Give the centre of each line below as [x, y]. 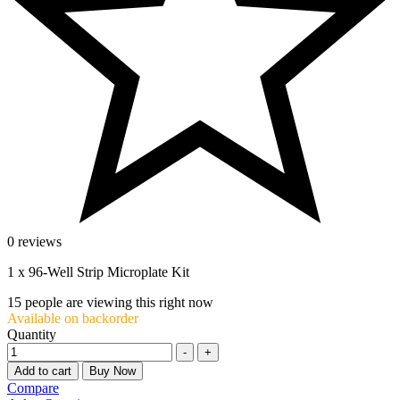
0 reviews [34, 241]
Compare [33, 387]
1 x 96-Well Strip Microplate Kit [98, 271]
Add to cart [43, 371]
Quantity [32, 334]
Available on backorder [73, 318]
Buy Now [112, 371]
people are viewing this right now [117, 302]
